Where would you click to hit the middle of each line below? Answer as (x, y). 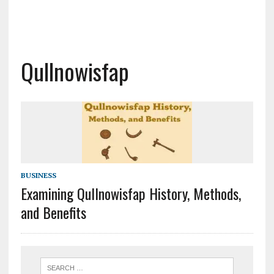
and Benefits (53, 213)
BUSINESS (38, 176)
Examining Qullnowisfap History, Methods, (131, 194)
